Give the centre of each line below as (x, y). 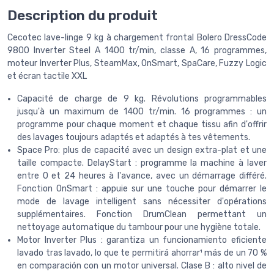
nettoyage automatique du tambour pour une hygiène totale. (139, 227)
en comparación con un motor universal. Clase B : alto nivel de (142, 265)
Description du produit (83, 15)
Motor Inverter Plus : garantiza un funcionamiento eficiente (142, 240)
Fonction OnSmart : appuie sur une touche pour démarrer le (142, 188)
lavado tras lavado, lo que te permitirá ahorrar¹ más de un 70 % (142, 253)
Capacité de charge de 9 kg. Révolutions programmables (142, 98)
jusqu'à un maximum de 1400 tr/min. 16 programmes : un (142, 111)
